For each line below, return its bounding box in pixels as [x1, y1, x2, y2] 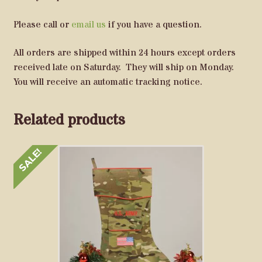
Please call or [13, 18, 71, 32]
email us [71, 18, 106, 32]
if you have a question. [105, 18, 202, 32]
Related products [13, 110, 125, 132]
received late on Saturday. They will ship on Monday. [13, 60, 236, 74]
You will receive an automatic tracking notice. [13, 75, 202, 88]
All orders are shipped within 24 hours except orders [13, 46, 236, 59]
